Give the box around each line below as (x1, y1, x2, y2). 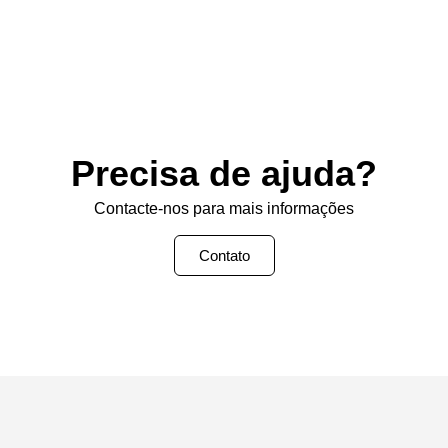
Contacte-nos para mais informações (94, 199, 354, 217)
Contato (198, 247, 250, 265)
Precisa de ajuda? (71, 152, 377, 194)
